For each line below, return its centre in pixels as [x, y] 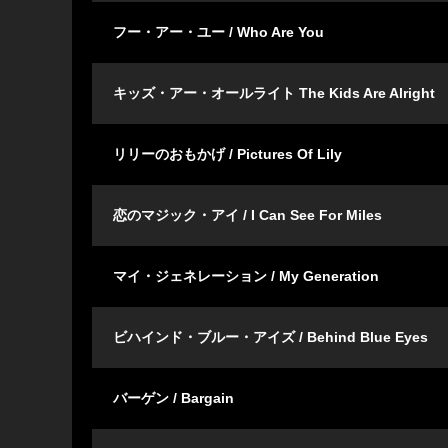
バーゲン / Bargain [173, 398]
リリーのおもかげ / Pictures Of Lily [227, 154]
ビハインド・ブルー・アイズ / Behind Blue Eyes [270, 337]
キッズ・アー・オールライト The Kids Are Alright [274, 93]
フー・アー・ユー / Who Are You [218, 32]
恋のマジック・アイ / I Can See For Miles [247, 215]
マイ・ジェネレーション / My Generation [246, 276]
